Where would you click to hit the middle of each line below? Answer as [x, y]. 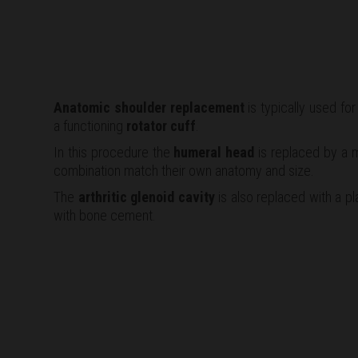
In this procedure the [114, 152]
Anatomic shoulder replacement [149, 107]
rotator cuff [161, 125]
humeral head [214, 152]
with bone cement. [105, 215]
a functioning [90, 125]
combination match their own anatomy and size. [184, 170]
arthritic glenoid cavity [146, 197]
